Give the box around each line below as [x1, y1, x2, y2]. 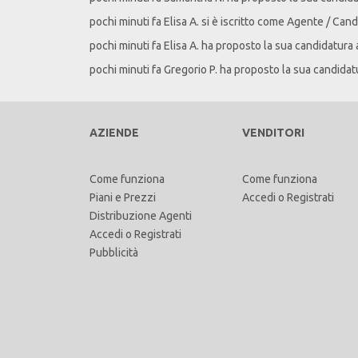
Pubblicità [89, 246, 138, 259]
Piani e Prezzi [89, 191, 156, 204]
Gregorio [164, 63, 207, 76]
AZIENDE [89, 126, 139, 139]
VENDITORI [242, 126, 305, 139]
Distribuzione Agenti [89, 209, 192, 222]
